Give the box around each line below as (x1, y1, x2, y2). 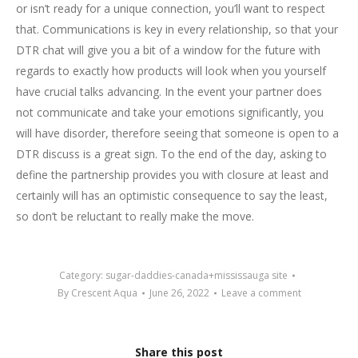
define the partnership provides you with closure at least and (16, 167, 328, 182)
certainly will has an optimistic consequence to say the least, (16, 188, 328, 203)
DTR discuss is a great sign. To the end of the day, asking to (16, 146, 327, 161)
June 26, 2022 (149, 286, 209, 300)
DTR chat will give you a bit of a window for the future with (16, 42, 320, 58)
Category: (58, 268, 105, 282)
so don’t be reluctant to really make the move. (16, 209, 254, 224)
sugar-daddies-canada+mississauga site (105, 268, 288, 282)
